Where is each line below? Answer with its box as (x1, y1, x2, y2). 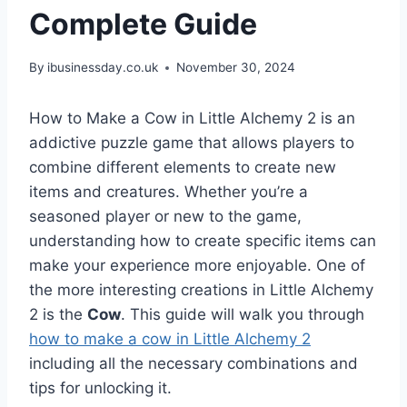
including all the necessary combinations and (29, 354, 358, 373)
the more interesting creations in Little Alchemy (29, 281, 373, 300)
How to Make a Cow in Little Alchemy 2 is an (29, 109, 355, 128)
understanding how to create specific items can (29, 232, 376, 251)
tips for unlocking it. (29, 379, 172, 398)
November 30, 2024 (176, 60, 296, 75)
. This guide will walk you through (121, 305, 364, 324)
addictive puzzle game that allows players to (29, 134, 354, 153)
